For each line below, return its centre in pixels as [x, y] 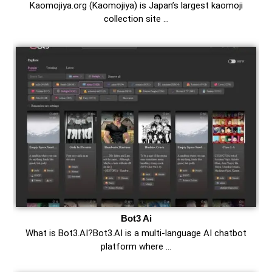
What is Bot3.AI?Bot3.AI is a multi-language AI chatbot [136, 233]
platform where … [136, 247]
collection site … [136, 19]
